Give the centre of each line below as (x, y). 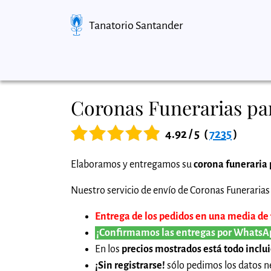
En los (108, 249)
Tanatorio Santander (136, 25)
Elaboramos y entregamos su (132, 164)
